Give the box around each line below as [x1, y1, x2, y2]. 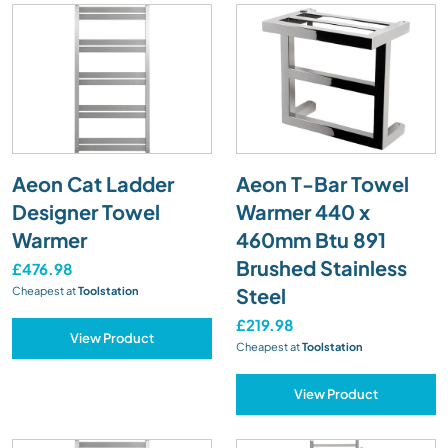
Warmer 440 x [236, 198, 370, 224]
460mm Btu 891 [236, 226, 386, 252]
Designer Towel [12, 198, 160, 224]
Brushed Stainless [236, 254, 407, 280]
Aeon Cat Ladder [12, 170, 174, 196]
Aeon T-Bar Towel [236, 170, 409, 196]
